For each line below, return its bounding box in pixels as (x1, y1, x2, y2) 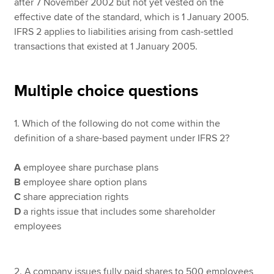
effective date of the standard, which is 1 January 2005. (14, 10, 250, 23)
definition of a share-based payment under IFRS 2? (14, 131, 230, 144)
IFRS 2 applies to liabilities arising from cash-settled (14, 25, 234, 38)
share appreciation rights (21, 190, 129, 203)
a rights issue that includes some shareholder (21, 205, 216, 218)
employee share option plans (21, 176, 147, 188)
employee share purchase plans (21, 161, 159, 174)
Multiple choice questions (14, 81, 199, 101)
